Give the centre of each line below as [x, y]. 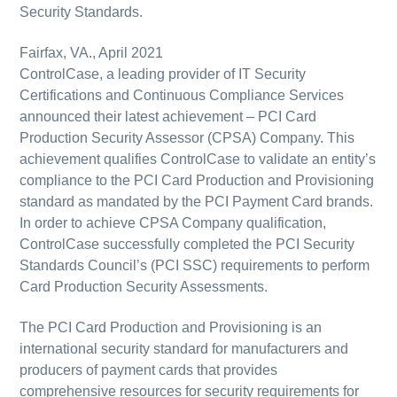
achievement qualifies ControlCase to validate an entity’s [198, 160]
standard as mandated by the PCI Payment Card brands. [197, 202]
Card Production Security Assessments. [144, 287]
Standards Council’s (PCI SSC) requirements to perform [195, 266]
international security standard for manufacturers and [184, 349]
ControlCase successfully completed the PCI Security [187, 245]
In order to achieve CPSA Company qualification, [173, 223]
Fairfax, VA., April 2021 [92, 53]
